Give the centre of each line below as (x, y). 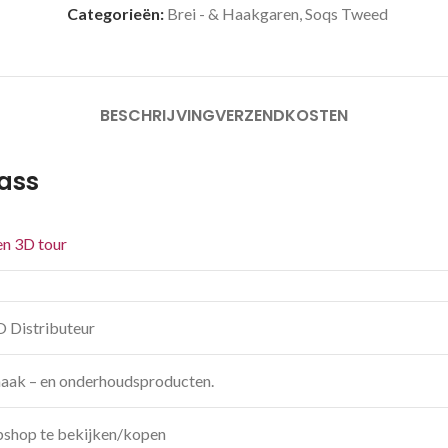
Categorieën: (116, 13)
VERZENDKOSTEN (281, 115)
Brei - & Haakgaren (233, 13)
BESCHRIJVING (157, 115)
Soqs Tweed (347, 13)
